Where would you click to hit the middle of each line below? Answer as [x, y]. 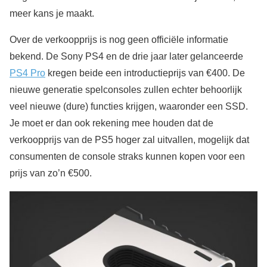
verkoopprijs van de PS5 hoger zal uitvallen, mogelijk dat [129, 140]
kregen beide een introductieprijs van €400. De [145, 73]
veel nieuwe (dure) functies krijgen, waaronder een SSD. [129, 107]
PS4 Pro [27, 73]
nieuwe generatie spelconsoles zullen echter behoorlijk [126, 90]
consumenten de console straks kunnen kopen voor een [127, 157]
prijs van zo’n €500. [51, 173]
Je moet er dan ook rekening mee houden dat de [111, 123]
